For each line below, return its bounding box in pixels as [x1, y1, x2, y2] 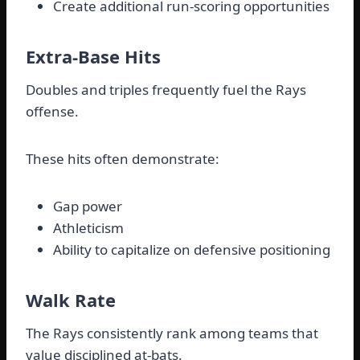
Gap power [53, 197, 122, 216]
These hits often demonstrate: [26, 149, 219, 169]
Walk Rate [26, 288, 116, 313]
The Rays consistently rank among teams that [26, 324, 318, 343]
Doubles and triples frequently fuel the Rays [26, 80, 306, 100]
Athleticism [53, 219, 124, 238]
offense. [26, 102, 79, 121]
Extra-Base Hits [26, 44, 161, 69]
